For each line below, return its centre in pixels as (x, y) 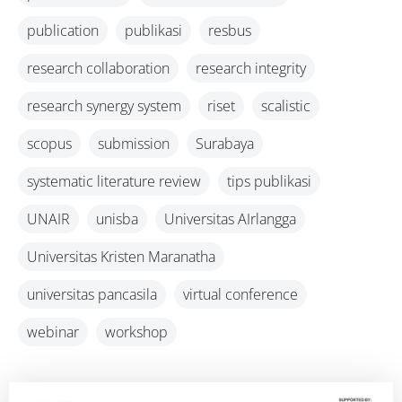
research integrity (251, 68)
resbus (230, 31)
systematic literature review (114, 181)
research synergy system (104, 106)
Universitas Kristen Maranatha (121, 257)
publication (63, 31)
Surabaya (225, 144)
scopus (49, 144)
